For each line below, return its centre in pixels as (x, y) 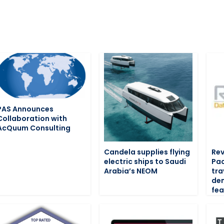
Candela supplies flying (147, 152)
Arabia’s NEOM (131, 171)
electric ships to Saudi (145, 162)
